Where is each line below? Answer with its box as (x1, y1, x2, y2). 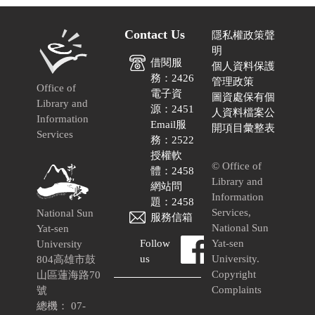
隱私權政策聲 (212, 29, 276, 41)
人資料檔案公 (212, 106, 276, 118)
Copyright (212, 268, 257, 280)
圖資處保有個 (212, 91, 276, 103)
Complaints (212, 283, 262, 295)
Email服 (150, 118, 187, 130)
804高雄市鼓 (37, 253, 96, 265)
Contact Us (124, 27, 185, 41)
